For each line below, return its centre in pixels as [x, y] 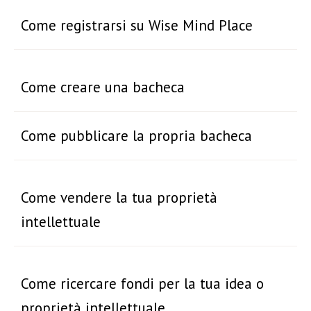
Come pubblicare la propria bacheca [137, 135]
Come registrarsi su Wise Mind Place [137, 25]
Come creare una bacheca [103, 87]
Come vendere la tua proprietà [119, 197]
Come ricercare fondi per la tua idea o [143, 283]
